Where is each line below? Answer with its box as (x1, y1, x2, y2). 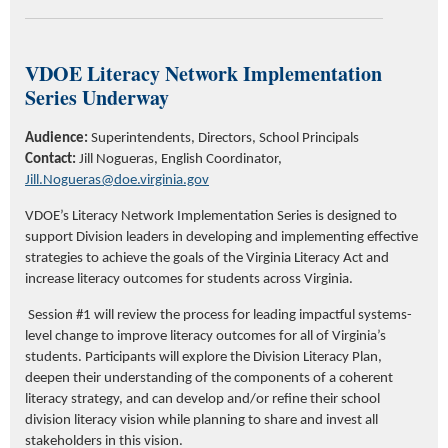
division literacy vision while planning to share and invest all (25, 413, 378, 429)
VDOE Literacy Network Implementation (25, 59, 382, 89)
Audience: (25, 131, 91, 147)
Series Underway (25, 83, 169, 113)
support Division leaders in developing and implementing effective (25, 230, 418, 246)
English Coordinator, (161, 152, 282, 168)
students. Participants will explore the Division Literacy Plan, (25, 350, 382, 366)
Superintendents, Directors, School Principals (91, 131, 362, 147)
